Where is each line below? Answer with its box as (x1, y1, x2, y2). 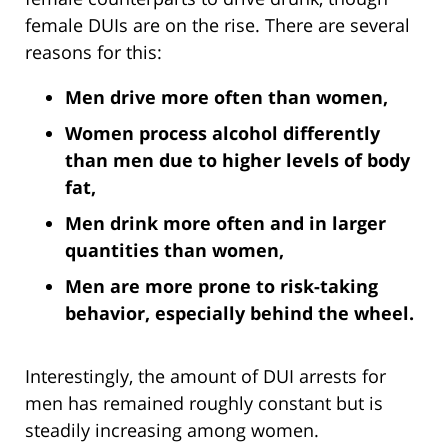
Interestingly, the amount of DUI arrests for (25, 364, 386, 389)
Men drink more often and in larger (65, 211, 386, 236)
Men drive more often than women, (65, 85, 388, 110)
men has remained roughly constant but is (25, 391, 383, 416)
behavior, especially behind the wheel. (65, 301, 414, 326)
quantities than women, (65, 238, 284, 263)
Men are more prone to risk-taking (65, 274, 378, 299)
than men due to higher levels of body (65, 148, 410, 173)
